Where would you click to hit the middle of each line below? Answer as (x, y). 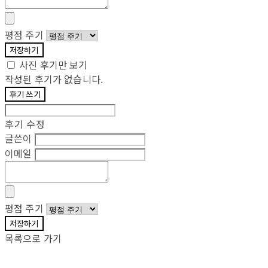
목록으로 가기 (33, 238)
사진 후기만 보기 (54, 64)
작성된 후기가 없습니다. (54, 79)
